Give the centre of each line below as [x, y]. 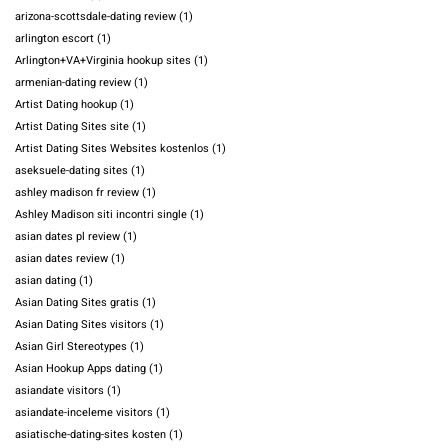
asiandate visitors [59, 391]
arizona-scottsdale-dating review [95, 17]
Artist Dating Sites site [72, 127]
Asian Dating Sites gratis [77, 303]
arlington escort [54, 39]
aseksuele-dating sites [71, 171]
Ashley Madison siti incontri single [101, 215]
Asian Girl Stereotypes [71, 347]
